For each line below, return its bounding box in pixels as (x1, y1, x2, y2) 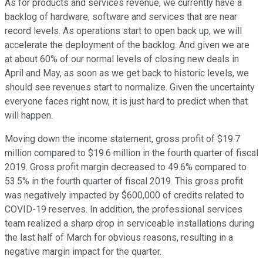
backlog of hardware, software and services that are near (5, 11, 237, 23)
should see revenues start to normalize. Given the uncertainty (5, 82, 255, 93)
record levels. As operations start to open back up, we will (5, 25, 242, 37)
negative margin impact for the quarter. (5, 246, 161, 258)
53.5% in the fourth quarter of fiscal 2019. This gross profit (5, 176, 243, 187)
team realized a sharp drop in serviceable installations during (5, 218, 254, 230)
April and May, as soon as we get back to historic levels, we (5, 68, 249, 79)
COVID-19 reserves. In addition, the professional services (5, 204, 242, 215)
